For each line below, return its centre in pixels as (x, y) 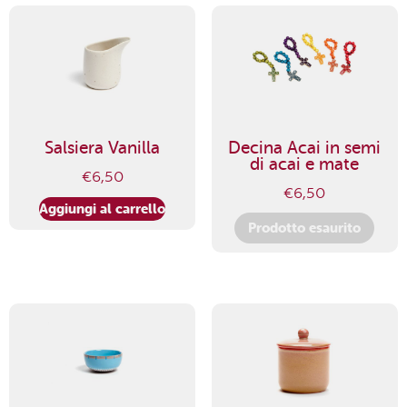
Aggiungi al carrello (103, 208)
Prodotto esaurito (305, 228)
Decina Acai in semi (305, 148)
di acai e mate (305, 164)
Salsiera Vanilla (103, 148)
